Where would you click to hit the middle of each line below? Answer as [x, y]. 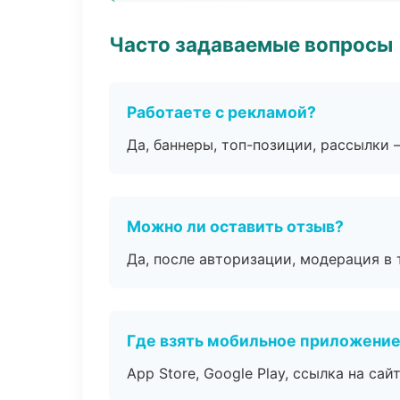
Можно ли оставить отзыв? [235, 226]
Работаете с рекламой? [221, 112]
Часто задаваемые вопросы [251, 44]
